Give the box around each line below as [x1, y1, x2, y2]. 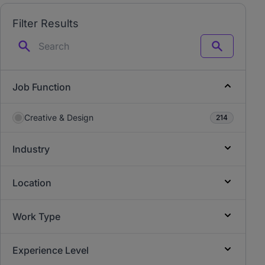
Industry [12, 143, 50, 155]
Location [12, 177, 51, 189]
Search [216, 46, 244, 56]
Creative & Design [24, 112, 93, 122]
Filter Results [12, 17, 79, 30]
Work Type [12, 211, 60, 222]
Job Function [12, 81, 71, 93]
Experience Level [12, 244, 89, 256]
